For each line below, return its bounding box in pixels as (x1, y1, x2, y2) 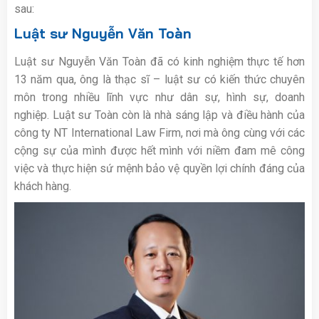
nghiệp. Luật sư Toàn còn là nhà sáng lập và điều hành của (14, 108, 305, 122)
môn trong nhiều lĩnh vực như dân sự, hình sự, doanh (14, 90, 305, 105)
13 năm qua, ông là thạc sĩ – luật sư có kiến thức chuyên (14, 73, 305, 87)
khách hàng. (14, 179, 71, 194)
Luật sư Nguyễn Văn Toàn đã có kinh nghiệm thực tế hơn (14, 55, 305, 69)
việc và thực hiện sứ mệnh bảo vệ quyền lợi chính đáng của (14, 162, 305, 176)
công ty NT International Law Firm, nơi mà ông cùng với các (14, 126, 305, 140)
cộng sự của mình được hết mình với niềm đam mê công (14, 144, 305, 158)
